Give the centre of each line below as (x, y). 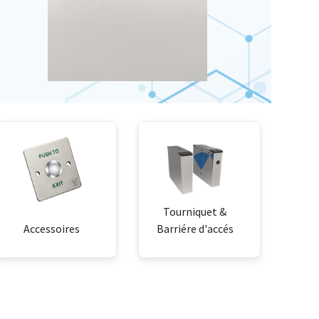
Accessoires (51, 229)
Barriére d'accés (195, 229)
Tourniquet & (195, 212)
